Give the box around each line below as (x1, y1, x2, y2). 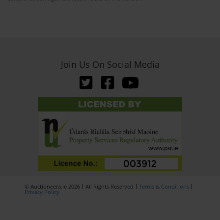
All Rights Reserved (85, 183, 134, 191)
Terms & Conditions (139, 183, 189, 191)
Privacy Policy (25, 188, 59, 196)
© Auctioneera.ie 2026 (25, 183, 80, 191)
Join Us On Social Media (60, 58, 160, 71)
